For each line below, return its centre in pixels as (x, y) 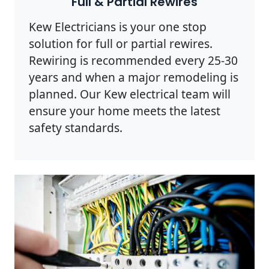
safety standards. (76, 127)
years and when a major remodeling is (134, 77)
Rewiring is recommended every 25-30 (133, 60)
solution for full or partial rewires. (121, 43)
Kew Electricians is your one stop (118, 26)
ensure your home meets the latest (125, 110)
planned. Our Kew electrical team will (130, 94)
